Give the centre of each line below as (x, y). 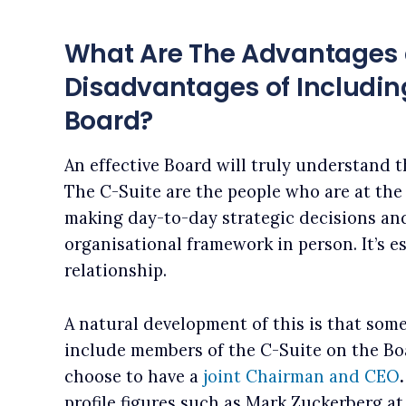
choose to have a (133, 377)
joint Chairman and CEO (301, 377)
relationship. (115, 271)
